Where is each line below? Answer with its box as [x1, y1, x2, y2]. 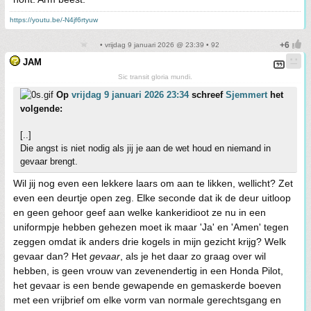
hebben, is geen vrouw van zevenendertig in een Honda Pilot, [13, 265, 283, 276]
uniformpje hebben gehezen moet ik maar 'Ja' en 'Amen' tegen [13, 221, 289, 233]
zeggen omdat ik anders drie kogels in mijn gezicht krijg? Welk [13, 236, 286, 247]
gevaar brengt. [20, 156, 78, 167]
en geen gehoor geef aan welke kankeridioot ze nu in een [13, 207, 266, 218]
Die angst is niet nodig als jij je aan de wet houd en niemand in [20, 143, 271, 153]
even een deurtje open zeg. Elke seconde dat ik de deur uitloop [13, 192, 291, 203]
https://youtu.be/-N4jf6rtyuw [10, 16, 98, 24]
